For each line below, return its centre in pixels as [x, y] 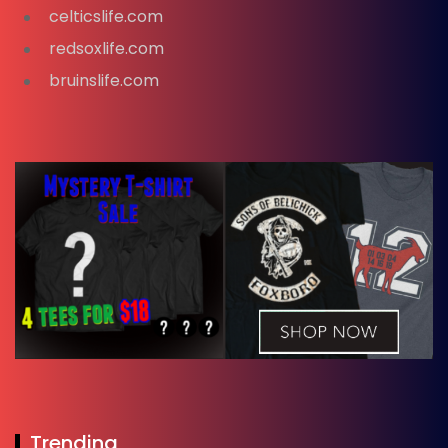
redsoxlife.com [106, 49]
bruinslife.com [104, 81]
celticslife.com [106, 17]
